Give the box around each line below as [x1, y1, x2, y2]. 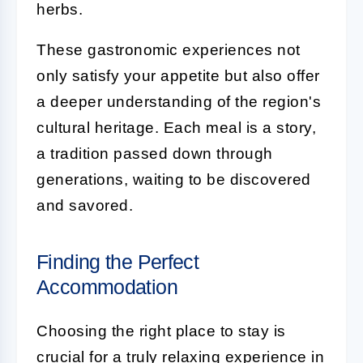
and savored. [36, 196, 133, 214]
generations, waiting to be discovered [36, 170, 311, 188]
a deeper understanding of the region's [36, 92, 321, 110]
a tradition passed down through [36, 144, 273, 162]
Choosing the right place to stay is [36, 322, 286, 340]
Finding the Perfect [36, 250, 199, 273]
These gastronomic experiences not [36, 41, 301, 58]
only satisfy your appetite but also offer [36, 66, 320, 84]
